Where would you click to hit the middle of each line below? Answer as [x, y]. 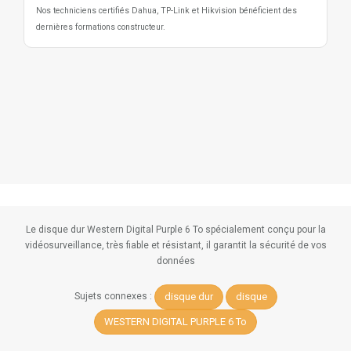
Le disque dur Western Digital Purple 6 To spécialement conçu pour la [175, 230]
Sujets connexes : [114, 297]
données [175, 261]
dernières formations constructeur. [101, 27]
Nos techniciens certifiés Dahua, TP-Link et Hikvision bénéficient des [166, 11]
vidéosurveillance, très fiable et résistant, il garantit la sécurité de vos [175, 246]
